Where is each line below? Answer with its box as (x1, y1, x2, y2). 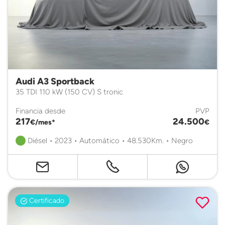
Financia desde (16, 105, 65, 116)
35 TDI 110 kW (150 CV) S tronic (16, 86, 123, 96)
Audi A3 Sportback (16, 75, 94, 87)
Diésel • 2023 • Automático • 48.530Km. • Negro (26, 135, 193, 145)
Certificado (27, 195, 64, 205)
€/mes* (30, 118, 55, 126)
